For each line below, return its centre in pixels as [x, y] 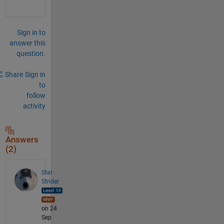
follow [36, 95]
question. [31, 53]
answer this [27, 43]
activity [34, 106]
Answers [22, 139]
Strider [50, 181]
